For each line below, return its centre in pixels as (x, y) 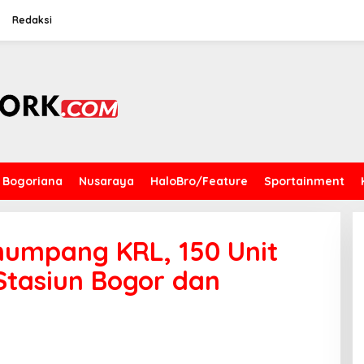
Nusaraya (106, 181)
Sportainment (304, 181)
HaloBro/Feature (199, 181)
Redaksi (32, 20)
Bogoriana (32, 181)
